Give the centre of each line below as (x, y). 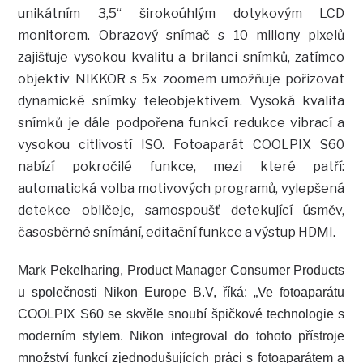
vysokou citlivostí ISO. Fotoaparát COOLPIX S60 (181, 145)
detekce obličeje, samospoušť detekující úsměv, (181, 211)
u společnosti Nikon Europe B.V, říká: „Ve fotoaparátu (181, 293)
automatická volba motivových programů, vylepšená (181, 189)
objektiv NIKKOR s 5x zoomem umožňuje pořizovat (181, 79)
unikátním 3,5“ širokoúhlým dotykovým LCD (181, 14)
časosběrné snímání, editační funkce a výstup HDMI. (177, 233)
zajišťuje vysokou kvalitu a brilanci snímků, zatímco (181, 58)
